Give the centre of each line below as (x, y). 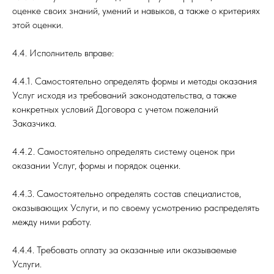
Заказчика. (34, 123)
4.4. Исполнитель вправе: (63, 53)
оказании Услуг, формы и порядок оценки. (96, 165)
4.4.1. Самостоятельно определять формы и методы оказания (135, 81)
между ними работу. (52, 222)
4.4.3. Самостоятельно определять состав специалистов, (127, 194)
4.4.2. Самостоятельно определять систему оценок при (124, 151)
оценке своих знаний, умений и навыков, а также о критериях (136, 11)
